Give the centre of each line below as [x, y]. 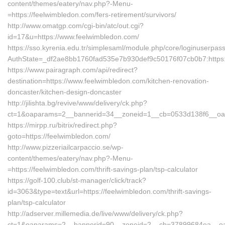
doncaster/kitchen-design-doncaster [65, 92]
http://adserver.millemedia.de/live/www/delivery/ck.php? [95, 213]
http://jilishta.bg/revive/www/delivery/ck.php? [77, 103]
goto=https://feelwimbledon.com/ [59, 136]
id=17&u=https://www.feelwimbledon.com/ [73, 37]
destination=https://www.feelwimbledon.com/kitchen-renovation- [108, 81]
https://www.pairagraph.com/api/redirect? [73, 70]
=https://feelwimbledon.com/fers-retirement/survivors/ [92, 15]
